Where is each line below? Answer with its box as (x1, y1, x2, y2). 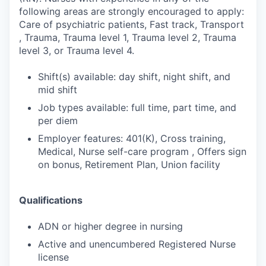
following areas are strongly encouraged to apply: (19, 5, 244, 17)
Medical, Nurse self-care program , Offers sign (38, 145, 246, 157)
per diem (38, 115, 78, 126)
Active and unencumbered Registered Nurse (38, 238, 236, 250)
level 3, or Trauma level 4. (19, 45, 134, 56)
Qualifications (19, 194, 83, 206)
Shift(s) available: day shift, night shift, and (38, 71, 230, 83)
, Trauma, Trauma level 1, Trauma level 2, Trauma (19, 31, 236, 43)
